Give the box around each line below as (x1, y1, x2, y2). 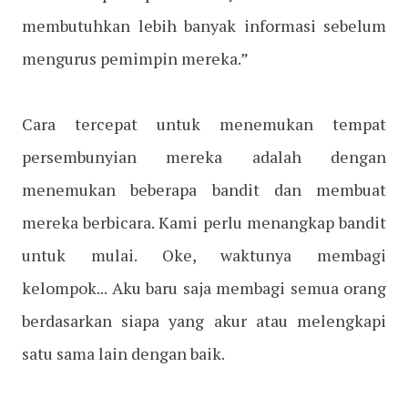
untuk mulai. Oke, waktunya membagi (22, 244, 386, 267)
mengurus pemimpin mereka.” (22, 47, 249, 70)
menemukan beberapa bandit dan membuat (22, 178, 386, 201)
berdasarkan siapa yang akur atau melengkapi (22, 310, 386, 332)
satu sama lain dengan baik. (22, 342, 225, 365)
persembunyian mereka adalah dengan (22, 146, 386, 168)
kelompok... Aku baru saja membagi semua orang (22, 277, 386, 300)
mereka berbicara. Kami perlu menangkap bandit (22, 211, 386, 234)
